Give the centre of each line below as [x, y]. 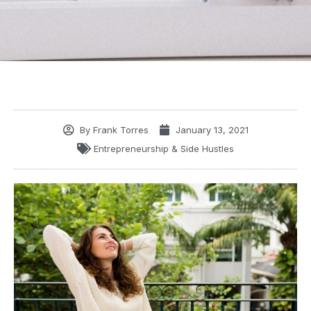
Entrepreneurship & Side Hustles [164, 148]
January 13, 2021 [212, 129]
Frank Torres [119, 129]
